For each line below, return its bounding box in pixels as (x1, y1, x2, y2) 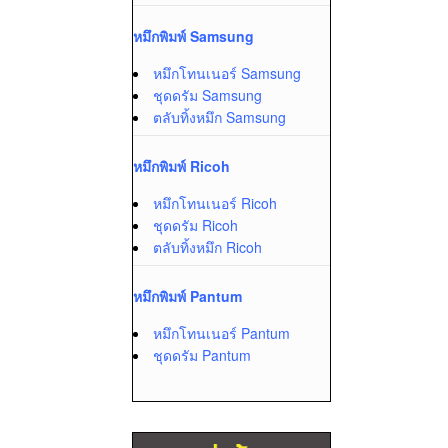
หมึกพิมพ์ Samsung (133, 26, 254, 46)
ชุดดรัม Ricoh (153, 215, 238, 235)
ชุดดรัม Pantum (153, 345, 251, 365)
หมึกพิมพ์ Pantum (133, 286, 242, 306)
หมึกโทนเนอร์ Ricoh (153, 193, 277, 213)
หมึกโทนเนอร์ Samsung (153, 63, 301, 83)
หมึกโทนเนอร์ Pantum (153, 323, 290, 343)
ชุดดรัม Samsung (153, 85, 262, 105)
